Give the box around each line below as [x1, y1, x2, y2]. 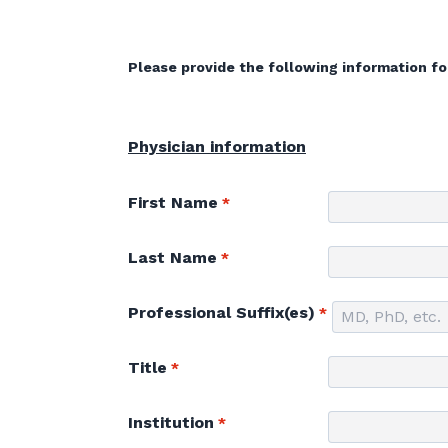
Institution [128, 412, 214, 432]
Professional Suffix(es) [128, 302, 315, 322]
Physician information [128, 136, 306, 156]
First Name [128, 192, 218, 212]
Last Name [128, 247, 217, 267]
